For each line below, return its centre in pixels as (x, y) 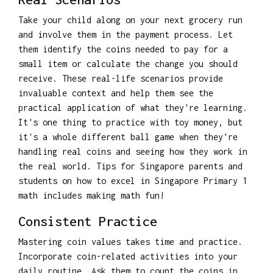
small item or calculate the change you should (128, 63)
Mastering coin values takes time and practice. (130, 241)
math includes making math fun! (91, 195)
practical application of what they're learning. (133, 107)
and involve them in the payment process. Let (126, 34)
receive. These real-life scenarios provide (121, 78)
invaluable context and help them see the (116, 93)
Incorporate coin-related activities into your (128, 256)
